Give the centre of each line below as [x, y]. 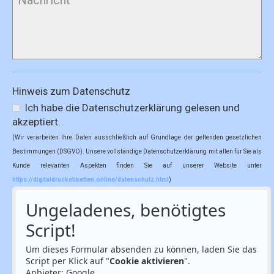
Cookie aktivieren [147, 261]
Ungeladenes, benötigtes [126, 210]
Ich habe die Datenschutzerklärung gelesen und [132, 108]
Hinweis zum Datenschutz [71, 91]
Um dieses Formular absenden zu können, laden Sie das [141, 250]
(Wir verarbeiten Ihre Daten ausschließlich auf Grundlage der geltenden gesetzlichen [137, 138]
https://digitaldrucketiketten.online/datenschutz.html [91, 180]
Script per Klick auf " [68, 261]
